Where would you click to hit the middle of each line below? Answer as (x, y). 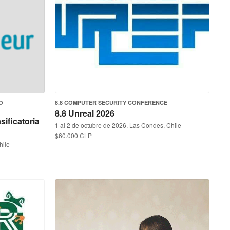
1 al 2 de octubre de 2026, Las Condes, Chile (118, 125)
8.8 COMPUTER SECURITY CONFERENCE (111, 102)
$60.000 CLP (73, 135)
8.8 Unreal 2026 (85, 113)
